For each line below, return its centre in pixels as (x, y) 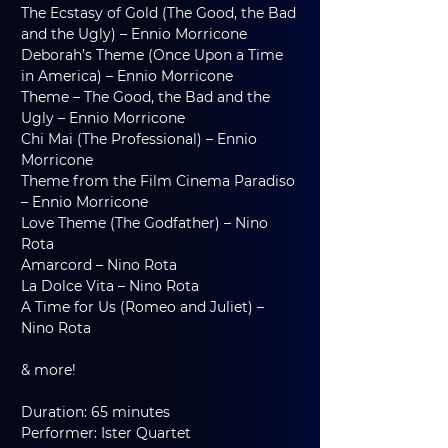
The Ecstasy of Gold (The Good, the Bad (160, 13)
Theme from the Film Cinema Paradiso (160, 181)
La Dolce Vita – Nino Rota (110, 286)
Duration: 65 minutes (95, 412)
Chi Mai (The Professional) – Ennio (141, 139)
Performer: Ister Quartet (106, 433)
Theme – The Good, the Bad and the (147, 97)
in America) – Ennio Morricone (127, 76)
